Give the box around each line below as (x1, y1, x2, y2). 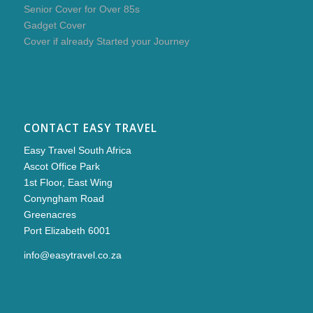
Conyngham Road (23, 193, 104, 205)
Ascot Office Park (23, 161, 100, 173)
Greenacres (23, 209, 76, 221)
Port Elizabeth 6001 (23, 225, 110, 237)
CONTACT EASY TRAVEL (23, 121, 157, 136)
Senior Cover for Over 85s (23, 3, 140, 15)
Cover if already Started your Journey (23, 36, 189, 48)
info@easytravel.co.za (23, 249, 122, 261)
